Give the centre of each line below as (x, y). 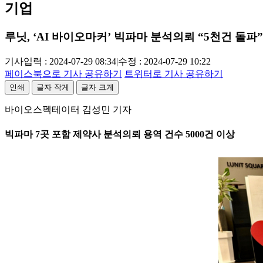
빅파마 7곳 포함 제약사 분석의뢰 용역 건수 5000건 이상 (120, 134)
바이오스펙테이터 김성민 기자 (68, 109)
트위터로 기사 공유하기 (174, 74)
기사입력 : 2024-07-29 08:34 (60, 61)
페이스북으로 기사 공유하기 (63, 74)
